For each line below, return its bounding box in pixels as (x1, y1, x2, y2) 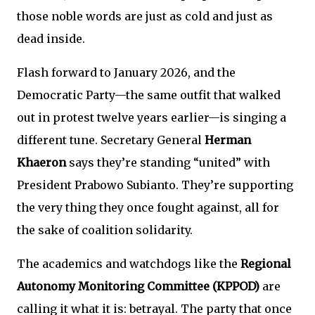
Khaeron (17, 155, 66, 169)
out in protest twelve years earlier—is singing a (17, 110, 286, 124)
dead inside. (17, 32, 85, 46)
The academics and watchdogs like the (17, 257, 240, 271)
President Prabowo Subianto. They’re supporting (17, 178, 293, 192)
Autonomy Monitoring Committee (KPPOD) (17, 279, 259, 293)
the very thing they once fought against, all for (17, 200, 279, 214)
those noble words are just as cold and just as (17, 9, 273, 23)
